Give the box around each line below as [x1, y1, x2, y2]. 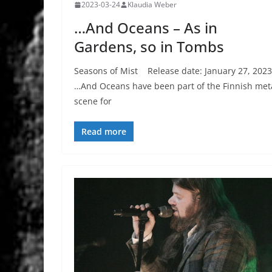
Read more [81, 126, 126, 138]
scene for [74, 95, 112, 107]
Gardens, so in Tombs [74, 36, 224, 57]
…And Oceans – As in [74, 18, 217, 38]
